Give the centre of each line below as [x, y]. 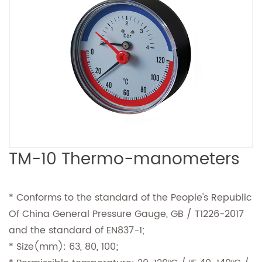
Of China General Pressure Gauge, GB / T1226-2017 [126, 214]
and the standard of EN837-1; [77, 231]
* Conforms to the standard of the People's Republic [130, 198]
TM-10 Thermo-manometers [124, 160]
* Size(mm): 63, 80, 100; [63, 247]
